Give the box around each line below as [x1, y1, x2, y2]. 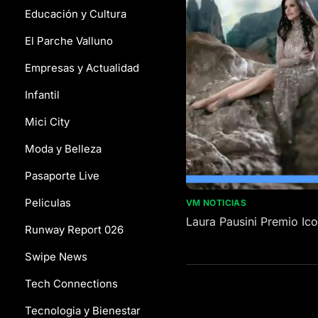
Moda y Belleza [25, 142, 102, 155]
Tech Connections [25, 277, 118, 290]
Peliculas [25, 196, 71, 209]
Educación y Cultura [25, 7, 126, 21]
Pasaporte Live [25, 169, 99, 182]
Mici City [25, 115, 70, 128]
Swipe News [25, 250, 87, 263]
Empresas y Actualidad [25, 61, 139, 75]
